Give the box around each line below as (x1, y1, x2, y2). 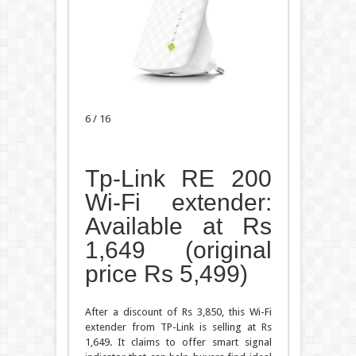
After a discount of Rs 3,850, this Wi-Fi (84, 306, 272, 319)
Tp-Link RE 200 (84, 165, 272, 192)
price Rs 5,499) (84, 261, 248, 288)
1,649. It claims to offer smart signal (84, 336, 272, 349)
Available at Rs (84, 213, 272, 240)
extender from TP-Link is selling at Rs (84, 321, 272, 334)
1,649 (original (84, 237, 272, 264)
